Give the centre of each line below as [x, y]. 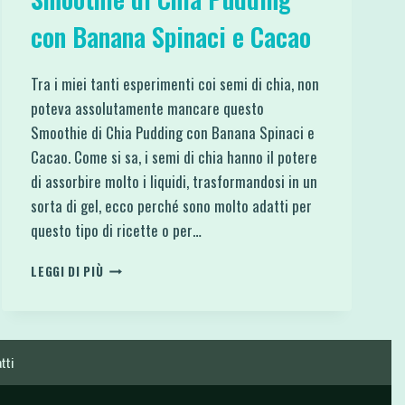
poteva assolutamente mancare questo [148, 108]
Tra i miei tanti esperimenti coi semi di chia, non [175, 83]
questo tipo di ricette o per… [117, 230]
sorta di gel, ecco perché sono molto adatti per [172, 205]
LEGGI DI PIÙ [67, 271]
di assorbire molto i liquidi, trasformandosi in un [174, 181]
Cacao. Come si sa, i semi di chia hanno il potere [174, 156]
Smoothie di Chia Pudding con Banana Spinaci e [173, 132]
